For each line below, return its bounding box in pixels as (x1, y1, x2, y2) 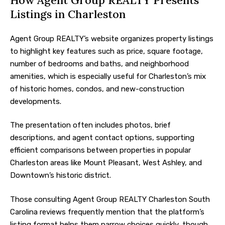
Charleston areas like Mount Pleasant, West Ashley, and (10, 158, 202, 168)
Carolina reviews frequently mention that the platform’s (10, 207, 204, 216)
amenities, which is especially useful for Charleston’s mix (10, 71, 206, 81)
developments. (10, 96, 61, 106)
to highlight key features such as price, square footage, (10, 46, 203, 56)
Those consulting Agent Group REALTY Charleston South (10, 194, 210, 204)
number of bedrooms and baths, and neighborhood (10, 59, 189, 68)
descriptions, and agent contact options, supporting (10, 133, 194, 143)
